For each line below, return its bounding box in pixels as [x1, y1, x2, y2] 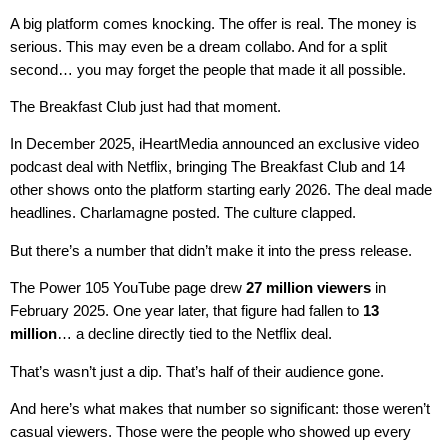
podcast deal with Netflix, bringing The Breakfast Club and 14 [10, 158, 405, 176]
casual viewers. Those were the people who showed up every [10, 423, 411, 441]
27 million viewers [246, 279, 371, 297]
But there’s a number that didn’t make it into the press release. [10, 241, 412, 259]
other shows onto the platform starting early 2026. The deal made [10, 181, 432, 199]
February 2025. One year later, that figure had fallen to [10, 302, 363, 320]
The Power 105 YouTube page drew [10, 279, 246, 297]
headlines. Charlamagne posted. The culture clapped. [10, 204, 356, 222]
